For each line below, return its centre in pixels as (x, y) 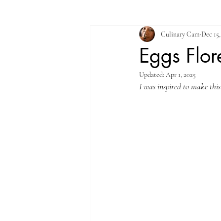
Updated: (152, 75)
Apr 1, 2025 (181, 75)
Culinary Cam (180, 34)
